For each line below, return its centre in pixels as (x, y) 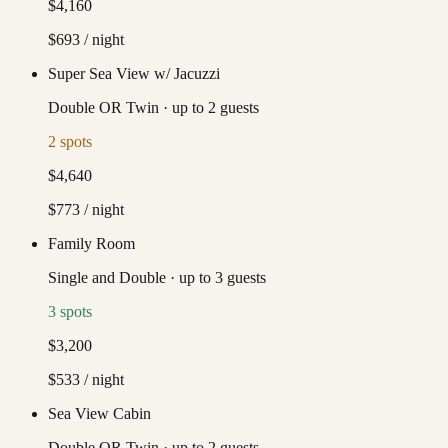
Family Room (91, 243)
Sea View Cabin (99, 413)
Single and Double (107, 277)
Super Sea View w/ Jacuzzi (134, 73)
